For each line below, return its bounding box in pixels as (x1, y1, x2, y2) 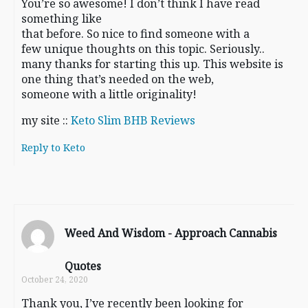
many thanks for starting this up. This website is (21, 56, 283, 72)
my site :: (21, 113, 71, 129)
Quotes (65, 258, 101, 274)
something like (21, 11, 102, 27)
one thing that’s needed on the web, (21, 71, 214, 87)
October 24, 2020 (21, 273, 88, 285)
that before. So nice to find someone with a (21, 26, 250, 42)
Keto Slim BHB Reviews (71, 113, 195, 129)
